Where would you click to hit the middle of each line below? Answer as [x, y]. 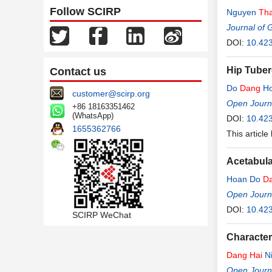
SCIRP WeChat [102, 215]
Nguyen [243, 12]
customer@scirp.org [111, 93]
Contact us [78, 72]
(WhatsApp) [93, 116]
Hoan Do [245, 179]
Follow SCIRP [85, 12]
